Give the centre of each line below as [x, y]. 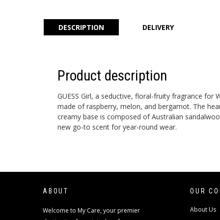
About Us [203, 209]
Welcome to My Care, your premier [91, 210]
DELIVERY [158, 27]
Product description [112, 76]
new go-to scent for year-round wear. [117, 127]
